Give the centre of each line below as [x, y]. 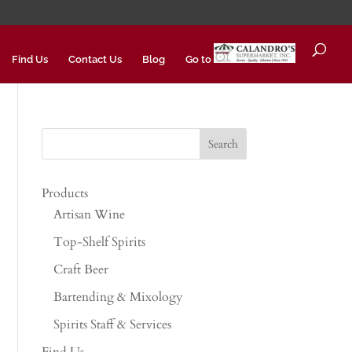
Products [65, 193]
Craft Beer [81, 269]
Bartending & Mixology [118, 297]
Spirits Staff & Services [113, 324]
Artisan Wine [90, 214]
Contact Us [95, 59]
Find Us [29, 59]
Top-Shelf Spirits [100, 242]
